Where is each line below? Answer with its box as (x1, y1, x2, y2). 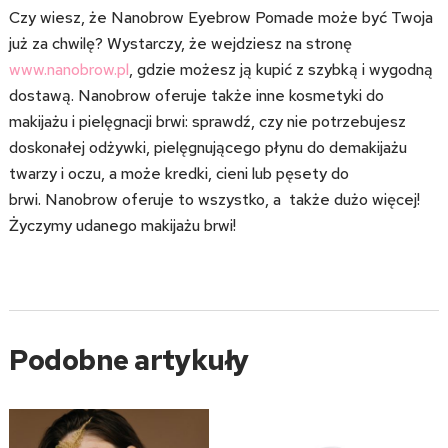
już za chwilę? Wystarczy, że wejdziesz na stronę (8, 32, 352, 54)
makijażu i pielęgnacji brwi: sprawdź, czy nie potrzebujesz (8, 110, 406, 132)
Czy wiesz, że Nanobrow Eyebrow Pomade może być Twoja (8, 6, 433, 28)
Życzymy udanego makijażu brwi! (8, 214, 240, 236)
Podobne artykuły (8, 340, 249, 379)
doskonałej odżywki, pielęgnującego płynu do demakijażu (8, 136, 407, 158)
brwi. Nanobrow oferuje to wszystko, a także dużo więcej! (8, 188, 420, 210)
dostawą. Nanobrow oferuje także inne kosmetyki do (8, 84, 384, 106)
